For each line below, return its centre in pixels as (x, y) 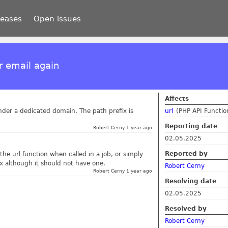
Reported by (186, 153)
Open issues (57, 18)
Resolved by (186, 208)
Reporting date (191, 126)
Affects (177, 98)
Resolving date (191, 181)
